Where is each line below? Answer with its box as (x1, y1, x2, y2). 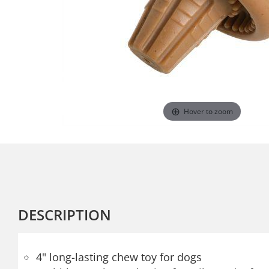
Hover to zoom (184, 106, 234, 116)
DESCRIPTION (18, 205, 111, 225)
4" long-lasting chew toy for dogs (36, 250, 202, 264)
